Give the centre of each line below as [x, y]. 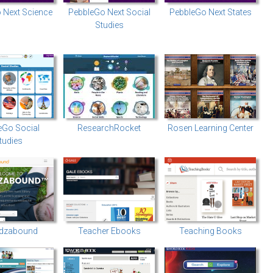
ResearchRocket [109, 128]
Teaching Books [210, 231]
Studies [109, 25]
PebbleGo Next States [210, 12]
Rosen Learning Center [210, 128]
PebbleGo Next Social [109, 12]
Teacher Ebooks [109, 231]
